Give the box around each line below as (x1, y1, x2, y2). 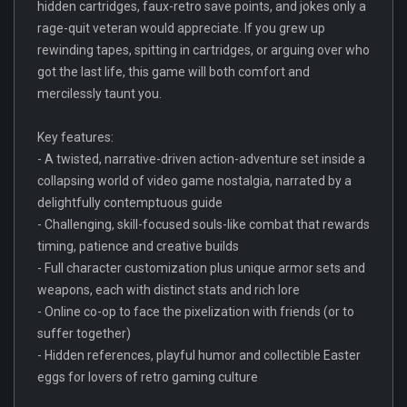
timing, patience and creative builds (37, 238, 239, 253)
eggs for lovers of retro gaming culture (37, 369, 258, 384)
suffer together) (37, 325, 131, 341)
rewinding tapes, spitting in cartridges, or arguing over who (37, 42, 370, 57)
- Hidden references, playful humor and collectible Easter (37, 347, 361, 362)
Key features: (37, 129, 114, 144)
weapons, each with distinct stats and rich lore (37, 282, 300, 297)
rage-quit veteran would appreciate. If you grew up (37, 20, 325, 35)
